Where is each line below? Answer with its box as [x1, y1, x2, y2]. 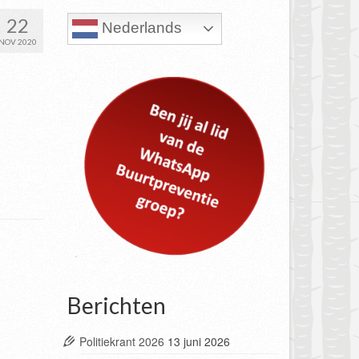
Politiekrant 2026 [79, 333, 164, 349]
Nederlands [97, 19, 182, 37]
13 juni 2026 [167, 333, 230, 349]
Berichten [67, 291, 166, 319]
